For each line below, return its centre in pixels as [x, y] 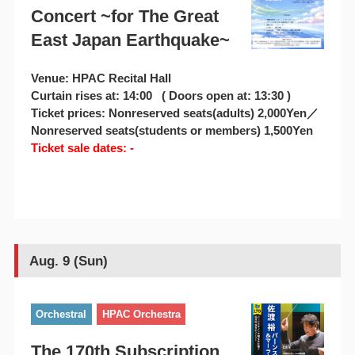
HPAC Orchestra [141, 315]
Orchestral [61, 315]
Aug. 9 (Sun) [68, 261]
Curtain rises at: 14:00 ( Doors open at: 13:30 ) [160, 96]
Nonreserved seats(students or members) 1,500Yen [172, 131]
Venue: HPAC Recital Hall [101, 78]
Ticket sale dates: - [82, 148]
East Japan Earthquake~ [130, 40]
